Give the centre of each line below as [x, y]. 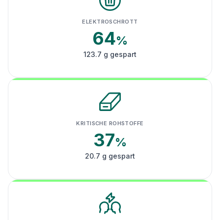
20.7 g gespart [110, 156]
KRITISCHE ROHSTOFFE [110, 123]
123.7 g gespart [110, 54]
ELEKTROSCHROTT [110, 22]
